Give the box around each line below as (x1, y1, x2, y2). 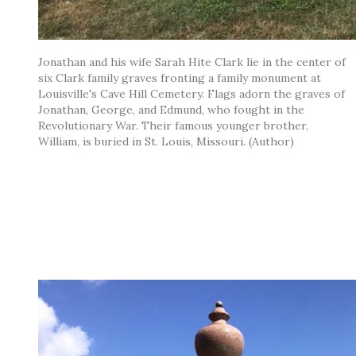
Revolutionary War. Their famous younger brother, (38, 118, 308, 133)
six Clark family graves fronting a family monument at (38, 70, 321, 85)
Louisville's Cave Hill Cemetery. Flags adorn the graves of (38, 86, 345, 101)
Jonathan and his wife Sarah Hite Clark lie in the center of (38, 54, 346, 69)
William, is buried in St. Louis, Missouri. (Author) (38, 133, 294, 149)
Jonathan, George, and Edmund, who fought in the (38, 102, 304, 117)
